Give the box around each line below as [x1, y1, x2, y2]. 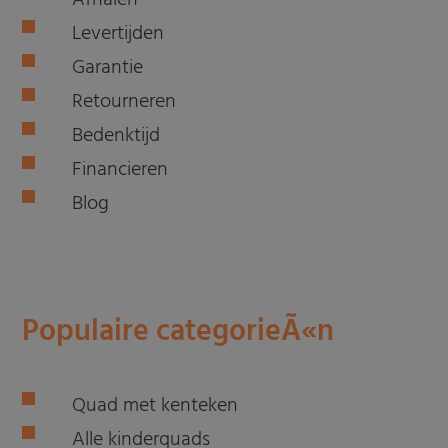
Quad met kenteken [72, 390, 239, 423]
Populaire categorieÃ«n [22, 308, 335, 357]
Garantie [72, 52, 144, 85]
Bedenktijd [72, 120, 161, 153]
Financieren [72, 154, 169, 187]
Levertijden [72, 18, 165, 51]
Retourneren [72, 86, 177, 119]
